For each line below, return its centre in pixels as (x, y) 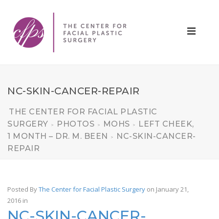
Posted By (23, 189)
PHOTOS (76, 124)
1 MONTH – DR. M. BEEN (58, 136)
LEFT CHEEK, (166, 124)
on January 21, (168, 189)
